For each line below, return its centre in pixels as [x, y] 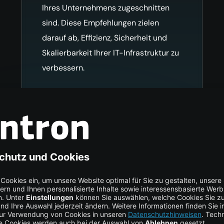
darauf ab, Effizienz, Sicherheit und [104, 37]
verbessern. [63, 67]
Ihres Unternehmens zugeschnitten [105, 7]
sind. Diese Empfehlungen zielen [100, 22]
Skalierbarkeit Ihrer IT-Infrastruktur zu [110, 52]
